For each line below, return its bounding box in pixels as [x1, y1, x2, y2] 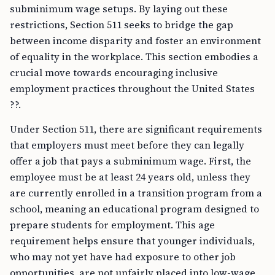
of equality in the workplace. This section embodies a [10, 50, 258, 63]
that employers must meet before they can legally [10, 138, 244, 152]
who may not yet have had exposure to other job [10, 250, 236, 263]
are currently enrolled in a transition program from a [10, 186, 262, 199]
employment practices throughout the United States [10, 82, 255, 95]
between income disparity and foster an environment [10, 34, 261, 47]
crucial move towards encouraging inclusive [10, 66, 218, 79]
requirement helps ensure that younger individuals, [10, 234, 255, 247]
